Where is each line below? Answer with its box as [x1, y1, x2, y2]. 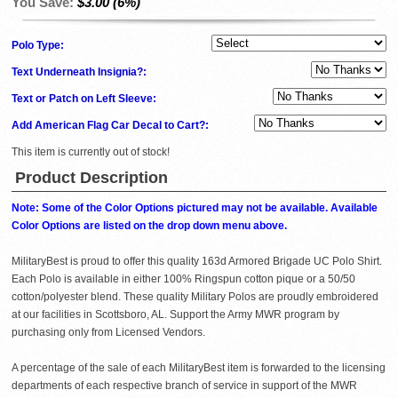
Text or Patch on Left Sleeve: [12, 92, 159, 105]
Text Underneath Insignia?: [12, 65, 149, 78]
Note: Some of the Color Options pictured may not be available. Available [12, 201, 378, 214]
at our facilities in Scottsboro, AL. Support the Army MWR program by [12, 307, 339, 321]
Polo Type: [12, 38, 67, 52]
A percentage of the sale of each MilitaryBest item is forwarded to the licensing [12, 361, 386, 374]
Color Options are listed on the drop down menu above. [12, 219, 287, 232]
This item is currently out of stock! [12, 145, 170, 158]
